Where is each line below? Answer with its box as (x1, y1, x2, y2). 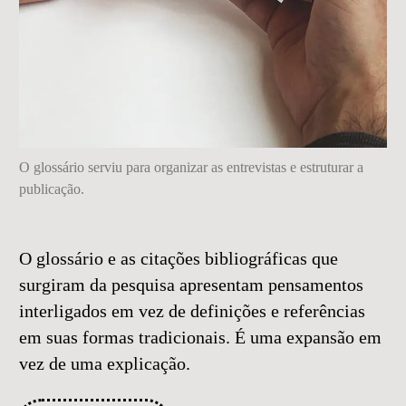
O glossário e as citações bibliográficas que (19, 249, 338, 269)
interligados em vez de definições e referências (19, 302, 365, 322)
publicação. (19, 181, 84, 198)
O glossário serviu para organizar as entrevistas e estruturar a (19, 159, 363, 176)
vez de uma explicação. (19, 354, 190, 374)
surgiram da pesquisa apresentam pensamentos (19, 275, 363, 295)
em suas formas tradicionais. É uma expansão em (19, 328, 382, 348)
